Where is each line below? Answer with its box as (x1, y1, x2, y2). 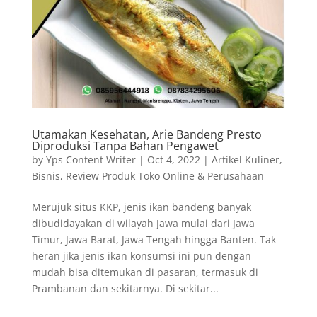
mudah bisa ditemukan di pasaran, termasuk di (31, 265, 258, 279)
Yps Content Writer (45, 152, 136, 166)
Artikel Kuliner (211, 152, 279, 166)
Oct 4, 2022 (146, 152, 200, 166)
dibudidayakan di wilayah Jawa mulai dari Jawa (31, 216, 255, 230)
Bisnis (31, 168, 60, 183)
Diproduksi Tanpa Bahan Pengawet (31, 137, 219, 154)
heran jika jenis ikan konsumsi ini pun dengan (31, 248, 251, 263)
